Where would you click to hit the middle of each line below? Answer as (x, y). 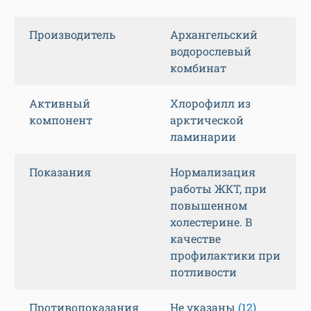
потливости (203, 272)
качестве (195, 239)
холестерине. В (211, 222)
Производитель (72, 35)
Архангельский (214, 35)
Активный (60, 103)
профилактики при (225, 255)
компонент (61, 120)
